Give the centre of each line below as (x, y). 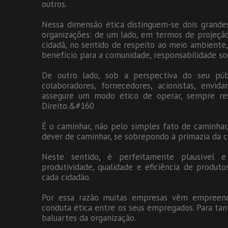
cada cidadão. (66, 177)
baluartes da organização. (89, 218)
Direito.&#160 (68, 106)
